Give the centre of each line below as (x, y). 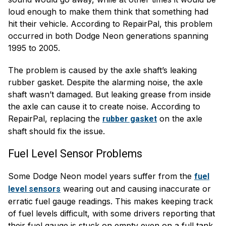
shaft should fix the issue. (56, 131)
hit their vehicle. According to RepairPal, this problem (110, 23)
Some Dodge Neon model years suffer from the (101, 176)
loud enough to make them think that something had (108, 11)
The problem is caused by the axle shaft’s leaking (102, 70)
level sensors (34, 189)
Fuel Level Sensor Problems (75, 153)
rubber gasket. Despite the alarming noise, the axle (105, 82)
